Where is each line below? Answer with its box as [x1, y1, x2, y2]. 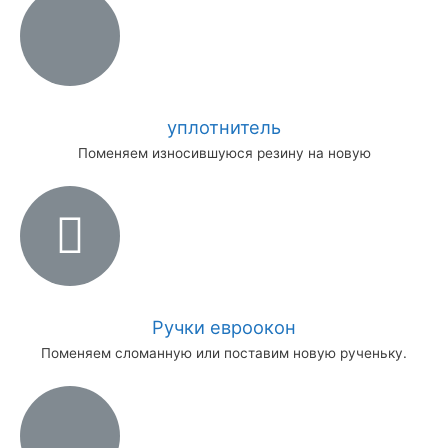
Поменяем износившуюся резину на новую [77, 144, 371, 161]
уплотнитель [167, 115, 281, 138]
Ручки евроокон [152, 315, 296, 338]
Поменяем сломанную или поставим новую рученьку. [41, 344, 407, 361]
